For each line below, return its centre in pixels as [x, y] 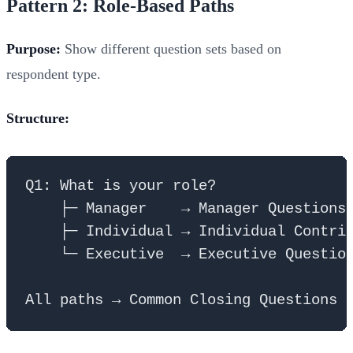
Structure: [38, 118]
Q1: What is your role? [121, 186]
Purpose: [33, 48]
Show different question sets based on [171, 48]
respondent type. [54, 74]
